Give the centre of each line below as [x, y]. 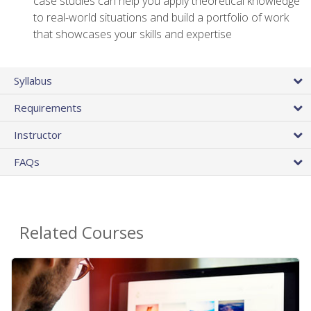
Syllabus [33, 81]
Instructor [38, 135]
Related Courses [82, 233]
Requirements [48, 108]
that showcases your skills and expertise [133, 34]
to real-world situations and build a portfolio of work [161, 17]
